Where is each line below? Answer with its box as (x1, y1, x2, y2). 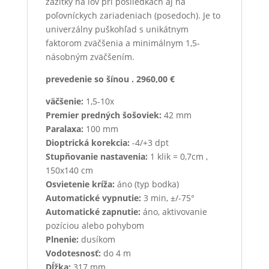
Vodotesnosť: (45, 247, 101, 259)
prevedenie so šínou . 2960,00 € (45, 73, 201, 85)
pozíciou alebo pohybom (45, 219, 144, 231)
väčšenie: (45, 95, 83, 107)
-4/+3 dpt (129, 136, 169, 148)
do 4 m (100, 247, 131, 259)
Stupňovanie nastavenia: (45, 150, 148, 162)
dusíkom (78, 233, 115, 245)
